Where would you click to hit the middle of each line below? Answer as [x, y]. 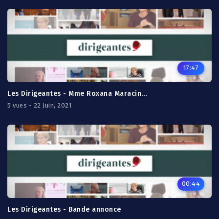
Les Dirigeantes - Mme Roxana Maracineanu [144, 94]
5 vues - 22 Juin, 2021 [39, 105]
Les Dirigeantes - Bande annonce [64, 209]
